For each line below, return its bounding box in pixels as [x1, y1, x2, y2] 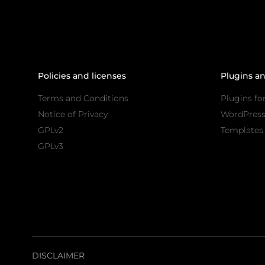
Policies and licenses [37, 70, 126, 82]
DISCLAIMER [31, 250, 85, 261]
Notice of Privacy [37, 109, 108, 120]
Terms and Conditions [37, 93, 128, 104]
